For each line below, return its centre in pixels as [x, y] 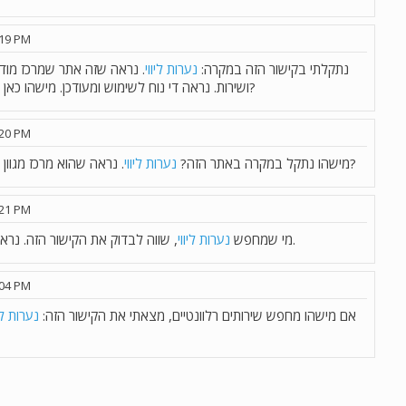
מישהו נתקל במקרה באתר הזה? [263, 164]
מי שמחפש [261, 240]
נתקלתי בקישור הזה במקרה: [273, 69]
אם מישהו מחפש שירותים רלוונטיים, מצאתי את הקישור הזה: [198, 316]
